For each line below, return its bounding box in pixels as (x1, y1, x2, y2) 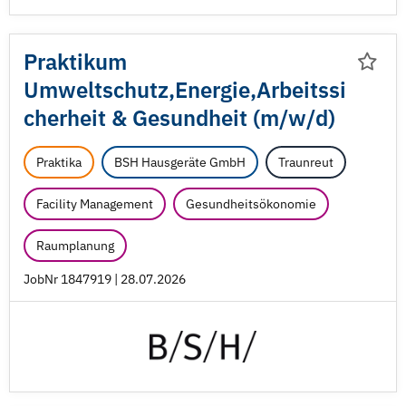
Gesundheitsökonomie (186, 196, 316, 212)
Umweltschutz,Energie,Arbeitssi (24, 75, 346, 104)
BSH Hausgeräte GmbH (114, 154, 246, 170)
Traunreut (278, 154, 333, 170)
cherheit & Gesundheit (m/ (24, 103, 288, 132)
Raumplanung (36, 237, 114, 254)
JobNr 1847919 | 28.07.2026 (24, 271, 186, 287)
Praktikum (24, 47, 127, 76)
